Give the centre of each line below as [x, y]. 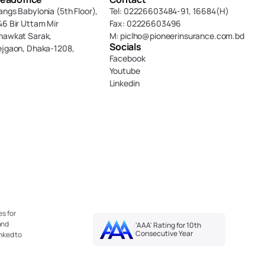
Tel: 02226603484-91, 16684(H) [169, 11]
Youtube [125, 71]
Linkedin [124, 83]
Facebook [127, 58]
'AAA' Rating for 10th [168, 225]
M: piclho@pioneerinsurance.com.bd [177, 36]
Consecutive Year [164, 233]
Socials [125, 47]
